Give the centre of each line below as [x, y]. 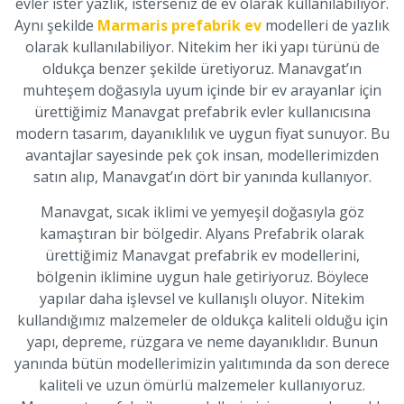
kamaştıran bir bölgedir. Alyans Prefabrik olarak [202, 234]
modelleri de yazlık [326, 25]
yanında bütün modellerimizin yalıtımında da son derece [202, 363]
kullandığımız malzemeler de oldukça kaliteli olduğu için [202, 320]
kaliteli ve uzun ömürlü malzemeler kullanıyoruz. [202, 385]
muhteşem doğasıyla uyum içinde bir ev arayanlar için [202, 90]
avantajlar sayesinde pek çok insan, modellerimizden [202, 155]
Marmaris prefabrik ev [179, 25]
